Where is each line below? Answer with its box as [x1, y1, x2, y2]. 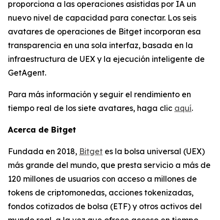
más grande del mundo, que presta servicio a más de [8, 160, 211, 170]
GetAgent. [8, 67, 46, 78]
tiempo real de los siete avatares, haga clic [8, 103, 174, 113]
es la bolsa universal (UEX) [103, 146, 205, 156]
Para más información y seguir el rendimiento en [8, 89, 191, 99]
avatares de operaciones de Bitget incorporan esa [8, 26, 201, 36]
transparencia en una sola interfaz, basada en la [8, 40, 193, 50]
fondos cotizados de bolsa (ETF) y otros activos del [8, 201, 202, 211]
